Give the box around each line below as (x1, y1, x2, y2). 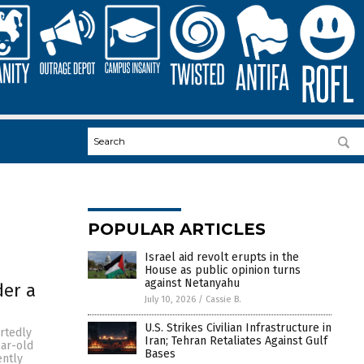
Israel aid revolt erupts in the (145, 249, 299, 264)
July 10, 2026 (145, 293, 196, 305)
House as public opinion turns (145, 262, 301, 277)
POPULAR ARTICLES (88, 219, 266, 239)
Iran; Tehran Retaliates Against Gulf (145, 333, 327, 348)
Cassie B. (206, 293, 241, 305)
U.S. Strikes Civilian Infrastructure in (145, 320, 331, 335)
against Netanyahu (145, 275, 240, 290)
